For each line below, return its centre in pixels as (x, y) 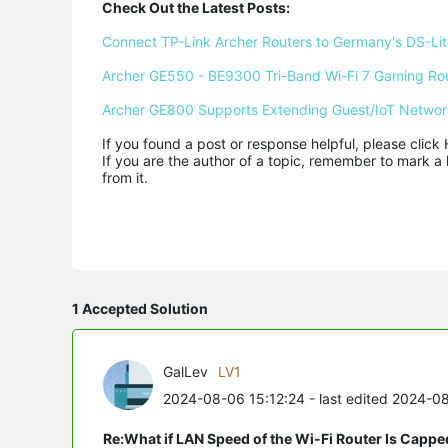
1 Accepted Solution (140, 308)
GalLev (185, 371)
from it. (125, 177)
